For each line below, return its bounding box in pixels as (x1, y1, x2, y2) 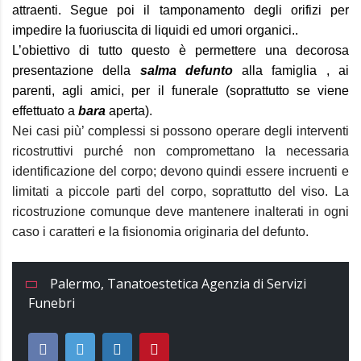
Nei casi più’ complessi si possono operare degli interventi (12, 124, 349, 138)
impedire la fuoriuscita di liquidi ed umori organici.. (12, 23, 298, 37)
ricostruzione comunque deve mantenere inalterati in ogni (12, 205, 349, 218)
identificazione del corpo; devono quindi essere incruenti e (12, 164, 349, 178)
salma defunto (139, 64, 233, 77)
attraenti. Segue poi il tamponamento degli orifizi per (12, 3, 349, 17)
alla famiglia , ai (232, 64, 350, 77)
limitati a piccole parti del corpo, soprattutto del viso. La (12, 185, 349, 198)
